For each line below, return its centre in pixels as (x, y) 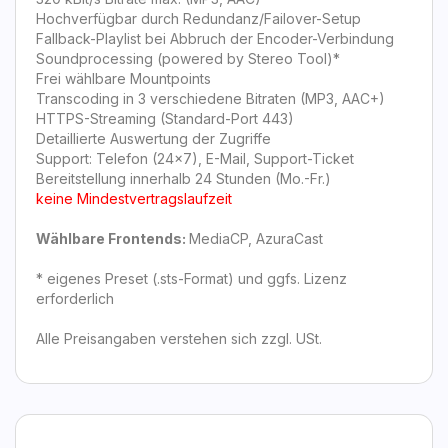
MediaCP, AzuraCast (256, 238)
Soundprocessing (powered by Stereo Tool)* (188, 58)
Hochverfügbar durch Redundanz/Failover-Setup (198, 18)
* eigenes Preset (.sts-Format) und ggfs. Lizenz (191, 278)
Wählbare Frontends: (112, 238)
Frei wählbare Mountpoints (123, 78)
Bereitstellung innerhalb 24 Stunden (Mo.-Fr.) (183, 178)
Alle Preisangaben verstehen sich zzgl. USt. (179, 338)
